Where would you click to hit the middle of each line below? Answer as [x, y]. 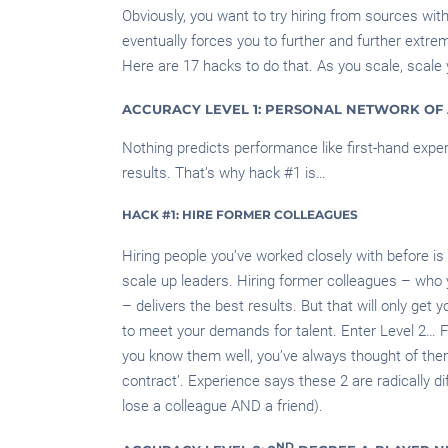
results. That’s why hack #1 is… [224, 172]
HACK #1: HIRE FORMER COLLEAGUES [240, 214]
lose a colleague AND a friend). [222, 405]
